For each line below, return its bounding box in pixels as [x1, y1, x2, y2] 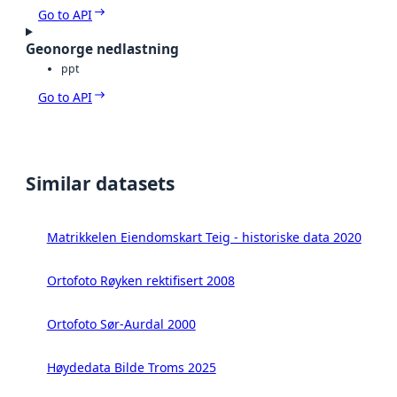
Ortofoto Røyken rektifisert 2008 [46, 272, 235, 290]
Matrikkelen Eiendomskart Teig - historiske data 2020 [46, 229, 362, 246]
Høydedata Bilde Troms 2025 [46, 359, 216, 377]
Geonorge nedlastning [26, 39, 179, 58]
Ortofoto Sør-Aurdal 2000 [46, 315, 196, 333]
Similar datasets [26, 171, 175, 197]
